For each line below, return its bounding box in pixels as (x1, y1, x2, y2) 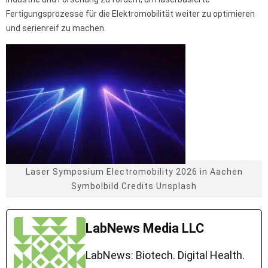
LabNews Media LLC (86, 220, 204, 236)
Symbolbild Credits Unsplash (71, 181, 197, 191)
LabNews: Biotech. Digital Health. (86, 248, 245, 261)
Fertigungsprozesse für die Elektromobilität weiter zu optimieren (6, 8, 255, 19)
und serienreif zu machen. (6, 23, 106, 33)
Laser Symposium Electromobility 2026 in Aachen (25, 166, 243, 176)
